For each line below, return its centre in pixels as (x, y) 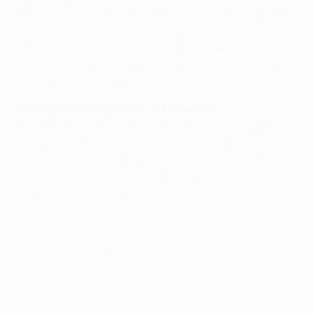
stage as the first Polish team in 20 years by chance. (148, 177)
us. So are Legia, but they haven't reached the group (148, 160)
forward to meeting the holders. (97, 82)
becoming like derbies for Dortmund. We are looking (147, 65)
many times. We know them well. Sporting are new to (150, 143)
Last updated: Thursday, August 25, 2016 (94, 260)
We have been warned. (74, 194)
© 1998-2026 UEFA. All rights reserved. (89, 248)
